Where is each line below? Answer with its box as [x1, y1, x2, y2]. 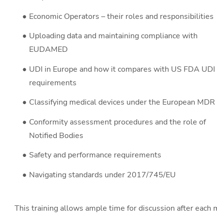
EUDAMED [29, 44, 68, 55]
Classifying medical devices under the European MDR [29, 97, 215, 108]
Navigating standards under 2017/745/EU [29, 169, 176, 180]
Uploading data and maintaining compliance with [29, 31, 198, 42]
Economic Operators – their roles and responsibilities [29, 11, 214, 22]
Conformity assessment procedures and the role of [29, 116, 206, 127]
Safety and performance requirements [29, 150, 161, 161]
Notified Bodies [29, 130, 83, 141]
